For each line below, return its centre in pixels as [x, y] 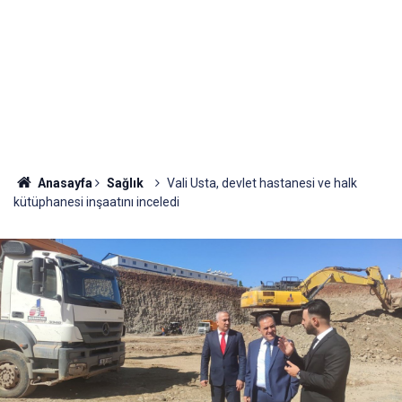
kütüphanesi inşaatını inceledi [96, 202]
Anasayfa [63, 183]
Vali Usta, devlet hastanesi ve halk [262, 183]
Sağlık [125, 183]
